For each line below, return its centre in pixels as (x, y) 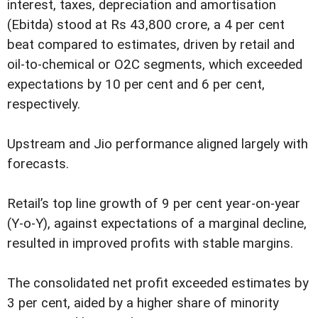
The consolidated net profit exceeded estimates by (158, 283)
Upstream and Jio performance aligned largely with (158, 144)
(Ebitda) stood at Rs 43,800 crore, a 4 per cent (146, 24)
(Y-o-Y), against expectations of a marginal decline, (157, 223)
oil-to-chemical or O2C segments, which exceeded (155, 64)
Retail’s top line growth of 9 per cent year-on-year (154, 203)
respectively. (44, 104)
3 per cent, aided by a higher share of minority (143, 303)
